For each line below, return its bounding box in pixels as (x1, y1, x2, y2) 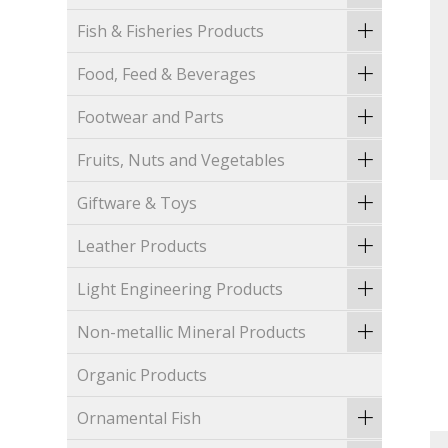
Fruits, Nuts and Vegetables (77, 149, 286, 172)
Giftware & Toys (77, 192, 198, 215)
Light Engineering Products (77, 278, 284, 301)
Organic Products (77, 364, 208, 387)
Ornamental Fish (77, 407, 202, 430)
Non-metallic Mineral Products (77, 321, 307, 344)
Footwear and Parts (77, 106, 225, 129)
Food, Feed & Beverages (77, 63, 257, 86)
